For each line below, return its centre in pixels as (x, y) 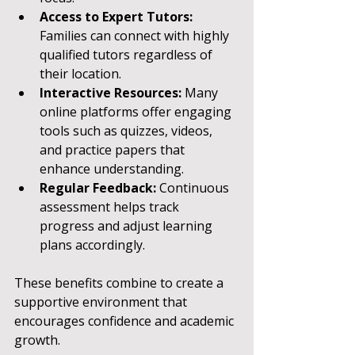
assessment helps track (111, 207)
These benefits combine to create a (120, 283)
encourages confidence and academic (126, 321)
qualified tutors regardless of (128, 55)
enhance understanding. (112, 169)
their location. (80, 74)
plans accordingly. (92, 245)
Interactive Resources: (111, 93)
